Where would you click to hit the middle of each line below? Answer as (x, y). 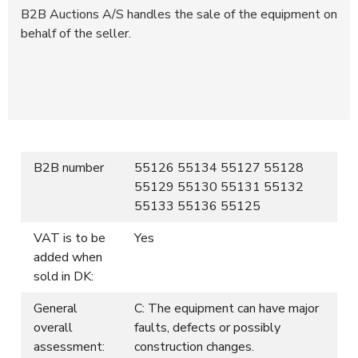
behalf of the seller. (76, 33)
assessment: (69, 346)
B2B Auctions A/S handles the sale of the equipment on (179, 14)
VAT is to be (70, 238)
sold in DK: (64, 276)
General (56, 308)
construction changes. (194, 346)
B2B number (69, 167)
